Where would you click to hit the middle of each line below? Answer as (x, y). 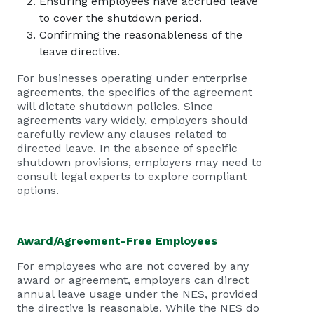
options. (38, 190)
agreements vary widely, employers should (132, 120)
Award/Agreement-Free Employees (117, 241)
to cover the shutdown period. (121, 18)
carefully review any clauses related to (122, 134)
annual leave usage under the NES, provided (137, 294)
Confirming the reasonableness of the (141, 35)
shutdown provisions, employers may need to (139, 162)
